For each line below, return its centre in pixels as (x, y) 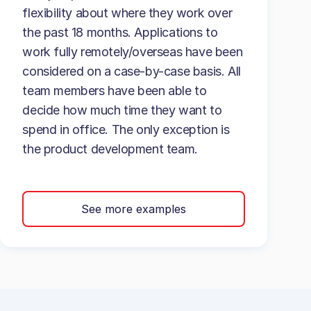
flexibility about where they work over (127, 13)
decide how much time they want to (122, 110)
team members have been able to (115, 91)
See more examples (134, 209)
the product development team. (110, 149)
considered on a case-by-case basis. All (132, 71)
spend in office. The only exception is (126, 129)
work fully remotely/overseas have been (133, 52)
